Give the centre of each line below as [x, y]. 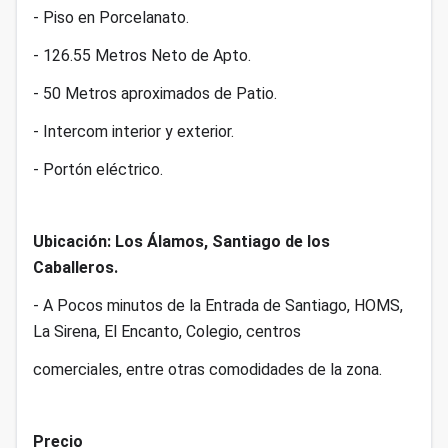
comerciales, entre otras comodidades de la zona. [207, 369]
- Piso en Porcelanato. [111, 17]
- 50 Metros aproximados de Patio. [155, 93]
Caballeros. [75, 267]
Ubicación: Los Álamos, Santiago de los [181, 241]
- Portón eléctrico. [98, 169]
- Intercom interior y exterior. [133, 131]
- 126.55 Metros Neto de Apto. [142, 55]
